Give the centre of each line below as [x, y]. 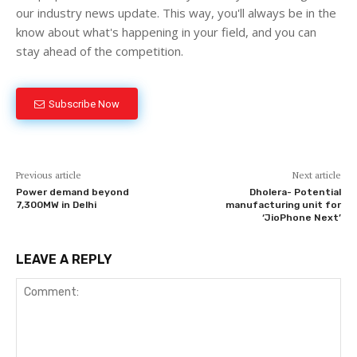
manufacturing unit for [283, 205]
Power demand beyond [73, 192]
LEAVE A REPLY [64, 260]
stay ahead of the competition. [100, 51]
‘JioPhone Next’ [301, 218]
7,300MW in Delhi [56, 205]
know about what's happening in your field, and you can [166, 32]
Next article [316, 175]
